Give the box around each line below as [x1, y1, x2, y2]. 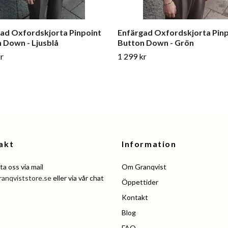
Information [122, 139, 177, 149]
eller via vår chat [51, 174, 104, 183]
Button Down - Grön [118, 38, 194, 48]
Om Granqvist [122, 162, 166, 172]
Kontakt [122, 193, 148, 202]
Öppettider [122, 178, 158, 187]
